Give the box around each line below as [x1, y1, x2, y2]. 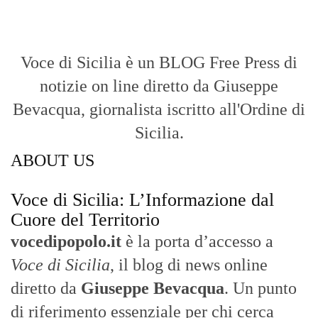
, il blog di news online [110, 256, 268, 275]
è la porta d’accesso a [121, 232, 273, 251]
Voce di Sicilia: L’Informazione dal [11, 190, 274, 211]
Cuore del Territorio [11, 209, 160, 231]
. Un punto [224, 279, 297, 298]
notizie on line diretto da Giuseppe [40, 77, 278, 96]
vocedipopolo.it [11, 232, 121, 251]
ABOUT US [11, 151, 94, 170]
